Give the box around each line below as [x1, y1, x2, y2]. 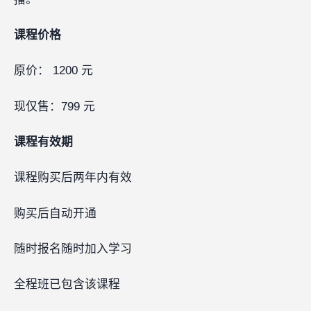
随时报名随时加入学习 [14, 242, 132, 255]
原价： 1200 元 [14, 64, 93, 78]
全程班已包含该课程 [14, 278, 120, 292]
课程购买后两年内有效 [14, 171, 132, 185]
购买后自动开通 [14, 206, 96, 220]
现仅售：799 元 [14, 99, 95, 113]
